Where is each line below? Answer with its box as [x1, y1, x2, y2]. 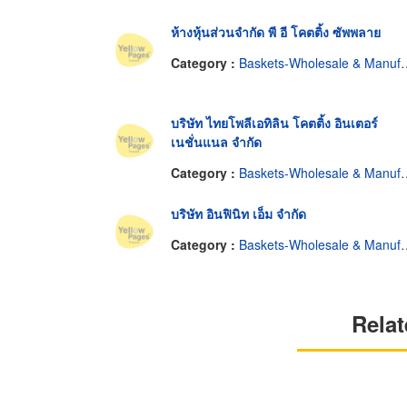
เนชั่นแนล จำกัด [171, 133, 262, 152]
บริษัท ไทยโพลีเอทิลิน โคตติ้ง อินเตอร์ [171, 114, 378, 133]
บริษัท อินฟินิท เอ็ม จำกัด [171, 204, 306, 223]
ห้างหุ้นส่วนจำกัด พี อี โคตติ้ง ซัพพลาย [171, 23, 381, 42]
